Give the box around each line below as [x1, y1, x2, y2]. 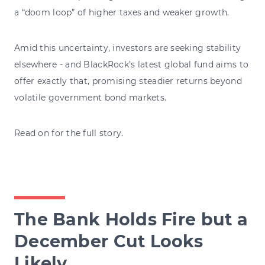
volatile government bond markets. [14, 92, 167, 103]
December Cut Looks [14, 230, 203, 251]
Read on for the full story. [14, 127, 124, 138]
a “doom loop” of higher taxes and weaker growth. [14, 7, 230, 18]
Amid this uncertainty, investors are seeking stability [14, 42, 241, 53]
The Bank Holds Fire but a [14, 208, 248, 230]
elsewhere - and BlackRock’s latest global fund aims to [14, 59, 249, 70]
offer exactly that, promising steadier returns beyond [14, 75, 242, 86]
